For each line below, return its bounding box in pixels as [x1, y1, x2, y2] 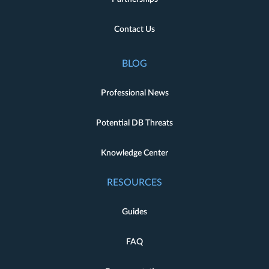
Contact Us [114, 25, 155, 34]
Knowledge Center [101, 149, 168, 158]
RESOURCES [107, 178, 162, 188]
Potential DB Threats [96, 119, 173, 128]
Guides [122, 208, 147, 217]
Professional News [100, 89, 169, 98]
